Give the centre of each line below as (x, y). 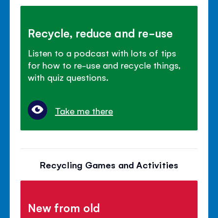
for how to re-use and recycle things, (104, 64)
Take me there (84, 111)
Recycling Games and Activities (109, 165)
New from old (64, 208)
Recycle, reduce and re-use (100, 32)
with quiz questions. (68, 77)
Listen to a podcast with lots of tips (102, 52)
